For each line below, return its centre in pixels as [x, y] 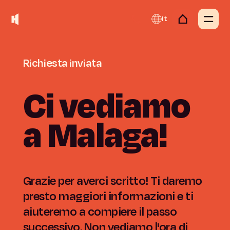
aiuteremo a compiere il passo [100, 212]
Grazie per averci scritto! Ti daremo [112, 181]
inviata [86, 63]
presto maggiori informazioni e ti [108, 196]
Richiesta [45, 63]
